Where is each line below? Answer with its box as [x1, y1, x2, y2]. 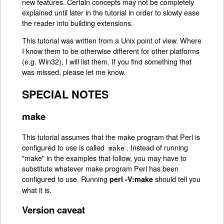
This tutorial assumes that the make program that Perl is [22, 131, 200, 142]
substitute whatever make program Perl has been [22, 163, 179, 174]
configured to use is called [22, 142, 107, 153]
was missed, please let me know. [22, 66, 126, 77]
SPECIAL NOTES [22, 86, 109, 102]
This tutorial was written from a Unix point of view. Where [22, 35, 202, 46]
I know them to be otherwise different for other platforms [22, 45, 200, 56]
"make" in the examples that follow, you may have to [22, 152, 187, 163]
